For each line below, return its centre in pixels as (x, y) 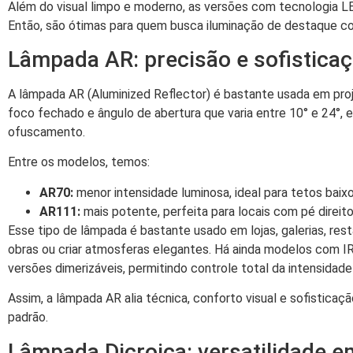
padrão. (28, 318)
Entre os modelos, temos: (79, 162)
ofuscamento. (46, 132)
